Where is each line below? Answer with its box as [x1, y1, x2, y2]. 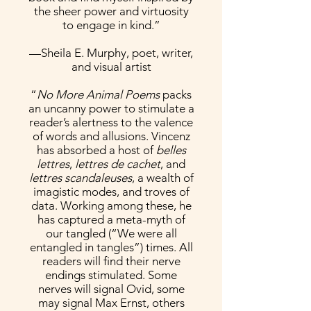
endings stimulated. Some [45, 268, 177, 282]
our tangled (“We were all [45, 226, 177, 240]
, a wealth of [131, 171, 194, 185]
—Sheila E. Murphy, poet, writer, [29, 46, 193, 60]
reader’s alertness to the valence [29, 115, 193, 129]
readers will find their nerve [42, 254, 180, 268]
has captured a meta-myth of [37, 212, 185, 226]
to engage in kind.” [62, 18, 160, 32]
